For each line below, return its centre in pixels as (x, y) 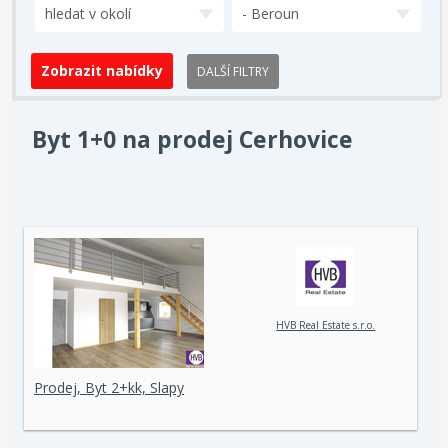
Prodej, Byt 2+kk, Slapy (109, 387)
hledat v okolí (88, 13)
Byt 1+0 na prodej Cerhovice (192, 139)
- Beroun (270, 13)
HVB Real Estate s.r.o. (326, 325)
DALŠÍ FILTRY (233, 71)
